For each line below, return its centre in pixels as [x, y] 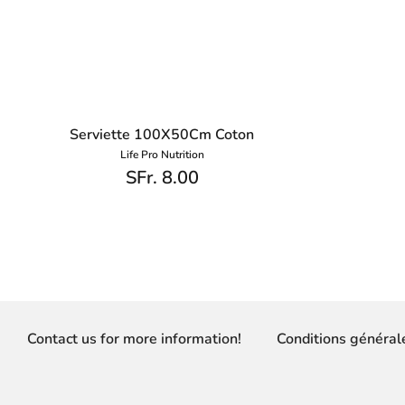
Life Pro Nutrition [162, 155]
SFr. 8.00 [162, 177]
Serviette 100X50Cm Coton [162, 135]
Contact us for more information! [134, 339]
